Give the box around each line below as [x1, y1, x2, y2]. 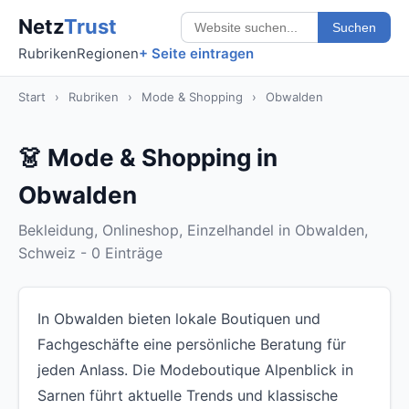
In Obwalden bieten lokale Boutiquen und [37, 309, 320, 328]
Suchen [332, 19, 376, 35]
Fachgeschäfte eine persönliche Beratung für [37, 335, 346, 353]
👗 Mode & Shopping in [18, 143, 278, 172]
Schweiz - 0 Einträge [18, 244, 163, 262]
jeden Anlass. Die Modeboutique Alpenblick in [37, 361, 353, 379]
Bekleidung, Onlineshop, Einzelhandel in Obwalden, [18, 221, 368, 239]
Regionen [77, 45, 139, 62]
